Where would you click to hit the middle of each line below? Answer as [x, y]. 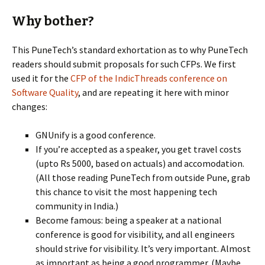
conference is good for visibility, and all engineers [135, 234]
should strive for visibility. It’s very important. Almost [143, 248]
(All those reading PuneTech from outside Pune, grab [143, 177]
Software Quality [45, 92]
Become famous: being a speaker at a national [129, 220]
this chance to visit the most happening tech [126, 192]
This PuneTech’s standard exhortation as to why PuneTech [130, 50]
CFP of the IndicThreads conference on [149, 78]
